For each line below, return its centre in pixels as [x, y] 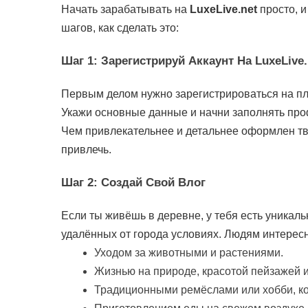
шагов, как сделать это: [120, 28]
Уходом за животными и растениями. [189, 253]
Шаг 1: [81, 60]
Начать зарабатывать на [125, 9]
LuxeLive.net [223, 9]
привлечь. [86, 150]
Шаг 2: [81, 182]
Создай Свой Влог [153, 182]
